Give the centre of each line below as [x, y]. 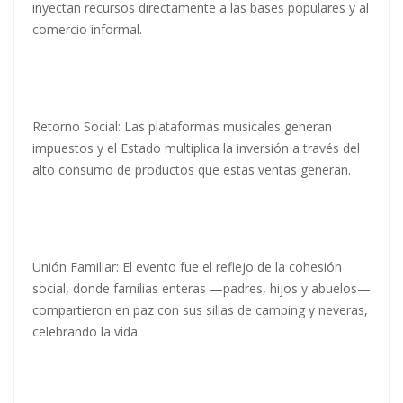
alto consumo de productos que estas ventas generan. [192, 170]
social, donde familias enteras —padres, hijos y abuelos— [201, 289]
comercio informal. [87, 30]
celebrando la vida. [86, 332]
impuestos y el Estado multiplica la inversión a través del [196, 148]
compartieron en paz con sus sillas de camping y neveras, [200, 310]
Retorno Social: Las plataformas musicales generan [182, 127]
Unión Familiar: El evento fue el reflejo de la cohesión [187, 267]
